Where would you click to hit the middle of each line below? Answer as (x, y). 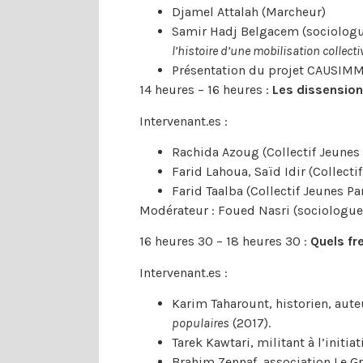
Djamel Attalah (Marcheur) (249, 12)
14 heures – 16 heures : (206, 90)
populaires (201, 323)
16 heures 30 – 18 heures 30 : (225, 241)
